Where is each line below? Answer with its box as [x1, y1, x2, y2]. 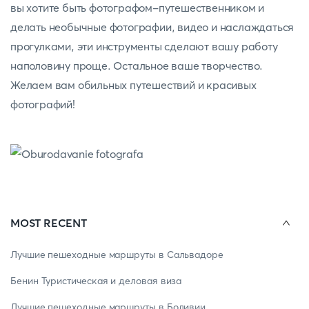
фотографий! [10, 97, 75, 111]
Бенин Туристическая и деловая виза [10, 275, 182, 287]
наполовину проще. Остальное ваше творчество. [10, 59, 263, 72]
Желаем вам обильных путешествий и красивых [10, 78, 257, 92]
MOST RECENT [10, 216, 87, 230]
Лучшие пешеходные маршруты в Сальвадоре [10, 248, 223, 261]
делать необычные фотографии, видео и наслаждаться [10, 20, 295, 34]
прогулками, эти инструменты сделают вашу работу [10, 39, 278, 53]
